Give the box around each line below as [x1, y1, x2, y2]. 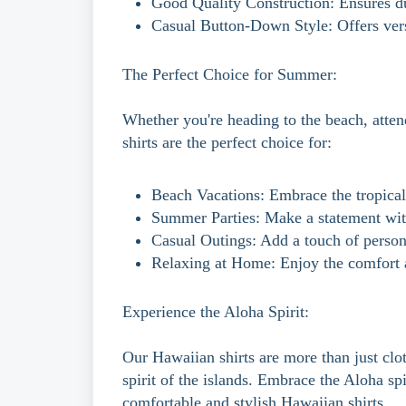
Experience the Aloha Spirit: [122, 303, 309, 321]
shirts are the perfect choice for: [122, 133, 332, 151]
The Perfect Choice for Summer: [122, 65, 337, 83]
